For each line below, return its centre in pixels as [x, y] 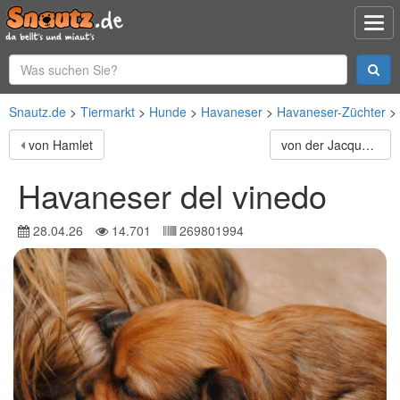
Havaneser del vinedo [172, 195]
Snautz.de [37, 112]
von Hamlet [61, 145]
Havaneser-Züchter [331, 112]
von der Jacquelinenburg [367, 145]
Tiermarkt [108, 112]
